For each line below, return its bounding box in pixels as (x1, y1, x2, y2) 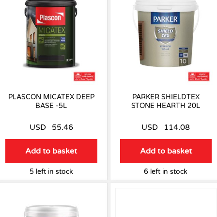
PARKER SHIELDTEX (132, 93, 200, 101)
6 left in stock (144, 167, 188, 176)
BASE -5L (35, 101, 67, 110)
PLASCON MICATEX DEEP (8, 93, 94, 101)
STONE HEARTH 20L (131, 101, 201, 110)
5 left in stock (29, 167, 73, 176)
